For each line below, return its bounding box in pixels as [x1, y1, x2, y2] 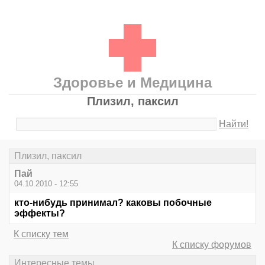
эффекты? [14, 208, 65, 219]
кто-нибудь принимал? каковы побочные [14, 198, 212, 208]
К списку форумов [172, 240, 251, 250]
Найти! [219, 119, 249, 129]
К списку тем [14, 229, 69, 240]
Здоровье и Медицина [53, 75, 212, 91]
